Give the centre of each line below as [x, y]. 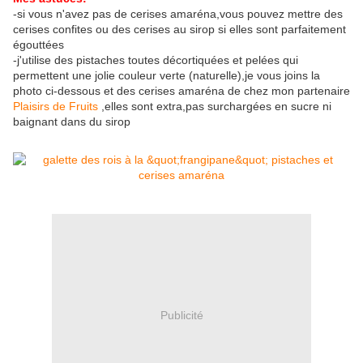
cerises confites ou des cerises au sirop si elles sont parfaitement [179, 30]
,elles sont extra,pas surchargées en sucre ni [215, 107]
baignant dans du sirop [72, 122]
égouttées [38, 45]
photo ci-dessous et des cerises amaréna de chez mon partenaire [181, 91]
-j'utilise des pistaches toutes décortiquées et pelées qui [156, 60]
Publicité [181, 315]
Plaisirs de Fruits [56, 107]
